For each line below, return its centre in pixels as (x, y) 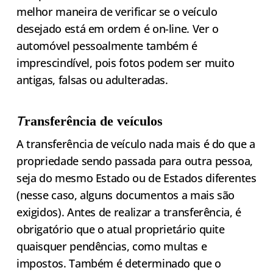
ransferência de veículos (94, 121)
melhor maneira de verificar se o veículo (117, 12)
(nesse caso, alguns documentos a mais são (126, 195)
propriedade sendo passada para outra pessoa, (135, 161)
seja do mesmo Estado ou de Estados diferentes (136, 178)
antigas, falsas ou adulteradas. (94, 80)
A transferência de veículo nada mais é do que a (136, 144)
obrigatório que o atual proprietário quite (120, 229)
